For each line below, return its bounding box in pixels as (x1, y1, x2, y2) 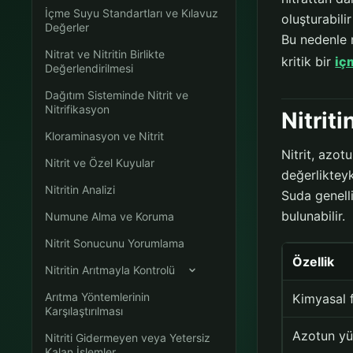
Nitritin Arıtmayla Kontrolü (45, 263, 176, 277)
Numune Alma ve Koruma (45, 210, 175, 223)
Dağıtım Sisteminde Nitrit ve (45, 88, 189, 102)
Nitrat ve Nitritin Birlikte (45, 47, 165, 61)
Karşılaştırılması (45, 304, 124, 318)
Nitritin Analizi (45, 183, 116, 196)
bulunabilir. (281, 208, 346, 225)
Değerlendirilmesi (45, 61, 134, 75)
